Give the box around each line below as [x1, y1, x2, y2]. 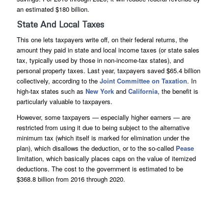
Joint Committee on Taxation [99, 76, 187, 85]
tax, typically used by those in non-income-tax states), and [16, 55, 184, 65]
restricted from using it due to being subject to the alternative [16, 122, 190, 132]
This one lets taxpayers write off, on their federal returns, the [16, 34, 188, 44]
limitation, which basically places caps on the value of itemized [16, 153, 196, 163]
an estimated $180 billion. [16, 4, 89, 14]
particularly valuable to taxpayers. [16, 96, 112, 106]
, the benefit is [157, 86, 198, 96]
